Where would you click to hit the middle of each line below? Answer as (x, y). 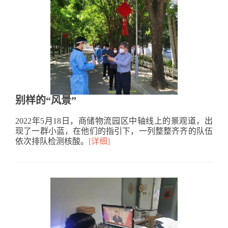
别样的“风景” (46, 100)
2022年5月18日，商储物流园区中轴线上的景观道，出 (114, 121)
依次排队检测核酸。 (52, 141)
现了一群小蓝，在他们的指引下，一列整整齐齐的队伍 (114, 131)
